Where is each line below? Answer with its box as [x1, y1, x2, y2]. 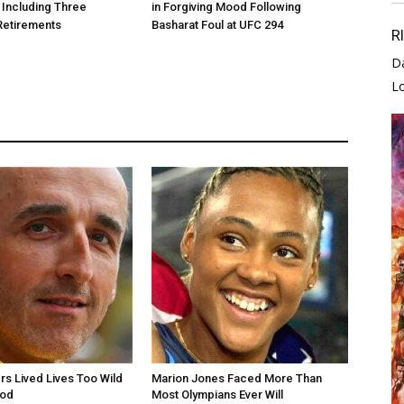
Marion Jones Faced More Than [151, 372, 322, 385]
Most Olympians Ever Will [151, 388, 283, 401]
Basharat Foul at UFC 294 [151, 18, 283, 32]
